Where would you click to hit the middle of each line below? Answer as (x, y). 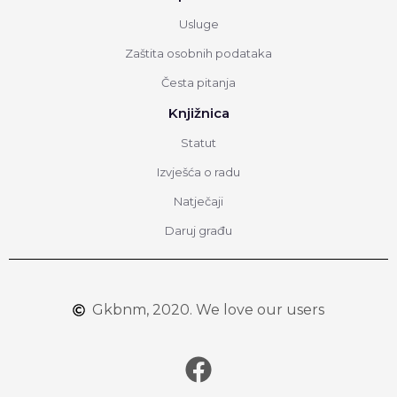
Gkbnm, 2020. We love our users (209, 309)
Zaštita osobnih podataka (198, 53)
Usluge (198, 23)
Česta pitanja (198, 82)
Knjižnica (198, 113)
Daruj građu (198, 230)
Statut (198, 142)
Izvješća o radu (198, 171)
